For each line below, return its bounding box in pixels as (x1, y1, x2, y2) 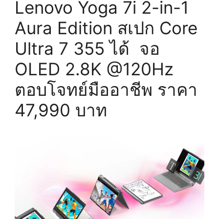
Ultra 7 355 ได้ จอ (15, 38, 160, 59)
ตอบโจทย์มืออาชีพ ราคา (15, 79, 197, 100)
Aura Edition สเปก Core (15, 17, 197, 38)
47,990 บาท (15, 99, 107, 120)
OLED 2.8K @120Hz (15, 58, 174, 79)
